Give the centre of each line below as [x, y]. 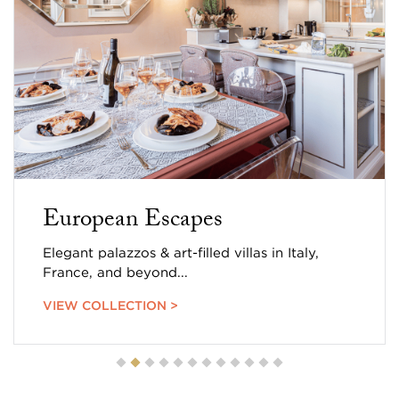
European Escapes [133, 221]
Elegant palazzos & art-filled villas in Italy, [181, 252]
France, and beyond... [115, 272]
